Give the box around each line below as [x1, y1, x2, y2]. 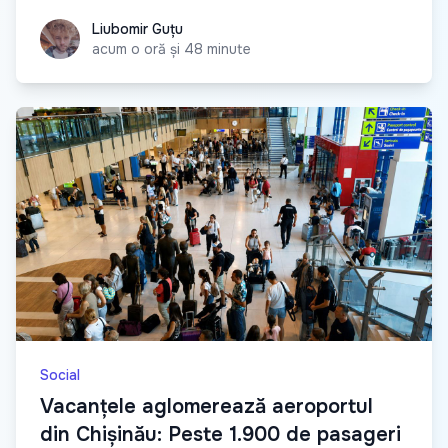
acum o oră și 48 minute [92, 39, 251, 58]
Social [40, 365, 80, 384]
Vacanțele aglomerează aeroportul [40, 393, 373, 419]
